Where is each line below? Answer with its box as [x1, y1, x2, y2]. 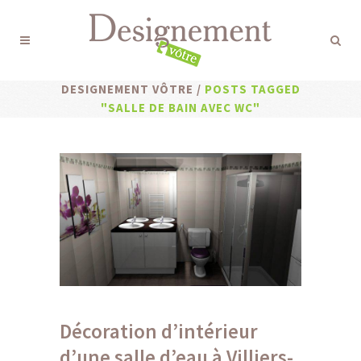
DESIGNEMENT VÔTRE [60, 81, 193, 97]
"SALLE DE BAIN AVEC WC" [101, 100, 260, 115]
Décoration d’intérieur [60, 318, 258, 345]
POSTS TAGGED [204, 81, 301, 97]
